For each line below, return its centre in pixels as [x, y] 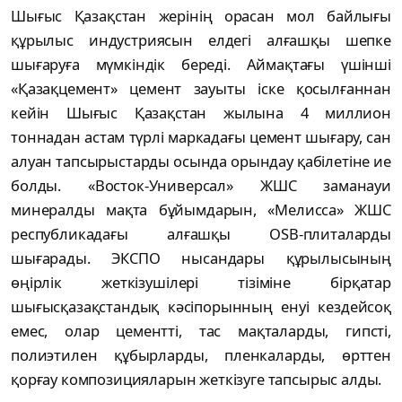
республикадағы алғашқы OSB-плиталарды [201, 233]
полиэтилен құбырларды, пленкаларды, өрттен [201, 354]
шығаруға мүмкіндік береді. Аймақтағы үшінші [201, 64]
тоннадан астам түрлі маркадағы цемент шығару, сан [201, 136]
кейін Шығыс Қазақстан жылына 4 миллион [201, 112]
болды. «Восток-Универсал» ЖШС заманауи [201, 185]
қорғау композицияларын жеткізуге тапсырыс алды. [198, 379]
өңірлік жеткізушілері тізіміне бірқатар [201, 282]
